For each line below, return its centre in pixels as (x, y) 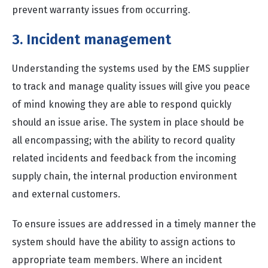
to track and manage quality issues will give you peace (131, 86)
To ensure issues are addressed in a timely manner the (134, 224)
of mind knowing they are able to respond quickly (122, 104)
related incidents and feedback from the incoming (124, 158)
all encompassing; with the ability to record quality (124, 140)
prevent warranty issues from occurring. (101, 10)
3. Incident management (92, 39)
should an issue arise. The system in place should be (128, 122)
